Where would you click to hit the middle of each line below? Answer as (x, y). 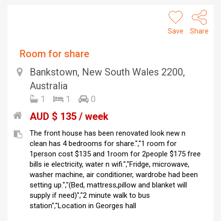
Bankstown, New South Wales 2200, (107, 72)
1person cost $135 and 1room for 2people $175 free (115, 154)
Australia (49, 86)
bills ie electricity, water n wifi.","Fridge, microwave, (110, 165)
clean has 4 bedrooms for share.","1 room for (103, 144)
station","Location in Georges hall (83, 206)
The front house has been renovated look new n (108, 133)
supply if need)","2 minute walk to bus (90, 196)
